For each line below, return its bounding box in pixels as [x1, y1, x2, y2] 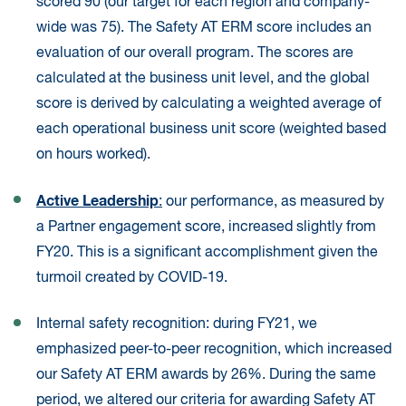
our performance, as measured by [162, 195, 384, 210]
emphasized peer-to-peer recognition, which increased [36, 343, 391, 358]
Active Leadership [36, 194, 159, 209]
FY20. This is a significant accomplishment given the [36, 246, 378, 261]
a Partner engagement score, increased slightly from [36, 220, 376, 236]
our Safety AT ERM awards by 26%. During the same [36, 368, 376, 383]
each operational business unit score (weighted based [36, 122, 386, 138]
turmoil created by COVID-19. [36, 271, 227, 286]
